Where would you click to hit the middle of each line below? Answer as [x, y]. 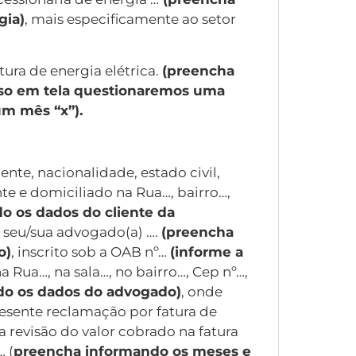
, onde [202, 292]
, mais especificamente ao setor [130, 19]
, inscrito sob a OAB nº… [91, 252]
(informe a [207, 252]
